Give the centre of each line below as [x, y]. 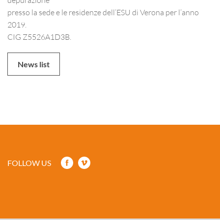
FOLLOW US [29, 163]
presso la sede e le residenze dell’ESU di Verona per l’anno [103, 12]
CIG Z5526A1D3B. [39, 37]
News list [34, 64]
